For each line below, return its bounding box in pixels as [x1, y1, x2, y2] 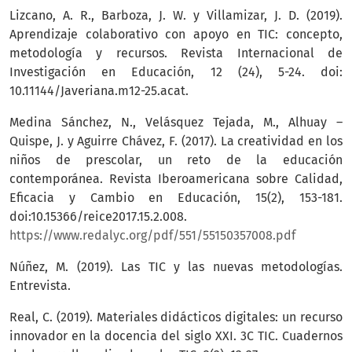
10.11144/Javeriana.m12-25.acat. [9, 83, 189, 99]
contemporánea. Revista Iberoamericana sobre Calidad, [9, 171, 343, 187]
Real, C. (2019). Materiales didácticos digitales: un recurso [9, 310, 343, 325]
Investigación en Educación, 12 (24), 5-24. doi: [9, 64, 343, 80]
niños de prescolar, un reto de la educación [9, 152, 343, 168]
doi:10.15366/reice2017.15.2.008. [9, 209, 187, 225]
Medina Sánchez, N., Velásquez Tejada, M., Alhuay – [9, 115, 343, 130]
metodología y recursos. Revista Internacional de [9, 46, 343, 61]
